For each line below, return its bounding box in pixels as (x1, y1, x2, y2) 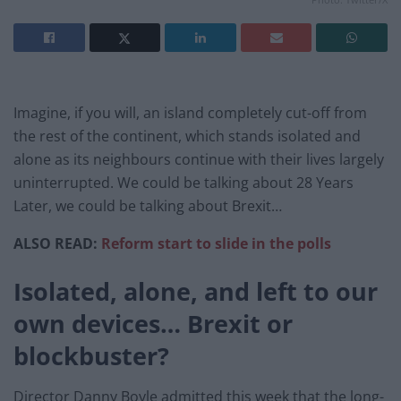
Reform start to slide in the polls (101, 234, 331, 254)
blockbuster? (13, 338, 169, 372)
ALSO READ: (13, 234, 101, 254)
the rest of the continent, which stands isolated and (13, 126, 361, 147)
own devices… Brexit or (13, 306, 293, 340)
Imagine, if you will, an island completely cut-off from (13, 103, 367, 124)
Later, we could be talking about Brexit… (13, 196, 282, 217)
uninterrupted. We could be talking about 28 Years (13, 173, 354, 193)
